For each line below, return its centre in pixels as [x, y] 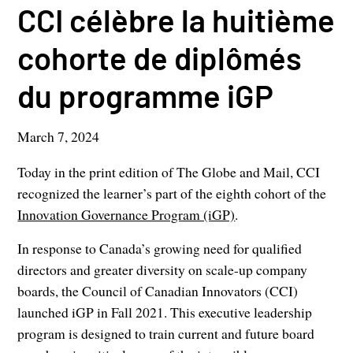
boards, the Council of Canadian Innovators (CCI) [158, 291]
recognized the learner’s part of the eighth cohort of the [172, 193]
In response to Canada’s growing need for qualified [160, 249]
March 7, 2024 [59, 137]
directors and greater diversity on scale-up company [163, 270]
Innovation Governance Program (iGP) [126, 215]
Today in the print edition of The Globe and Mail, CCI [169, 172]
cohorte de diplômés [160, 58]
